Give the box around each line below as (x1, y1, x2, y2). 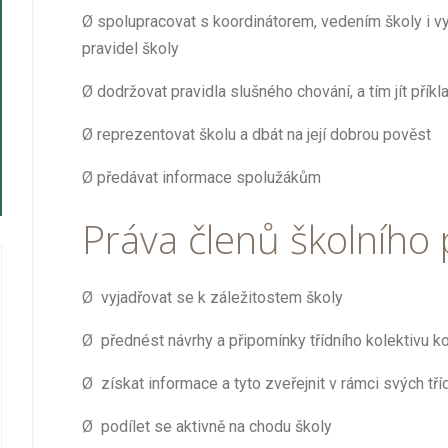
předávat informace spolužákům (97, 168, 322, 187)
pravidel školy (82, 39, 180, 58)
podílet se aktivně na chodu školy (101, 417, 333, 436)
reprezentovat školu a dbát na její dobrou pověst (97, 125, 432, 144)
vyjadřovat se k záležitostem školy (101, 288, 344, 307)
